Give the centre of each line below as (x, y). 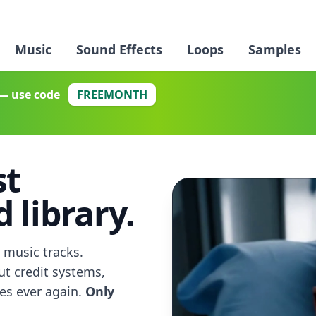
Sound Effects (119, 49)
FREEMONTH (112, 95)
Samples (275, 49)
